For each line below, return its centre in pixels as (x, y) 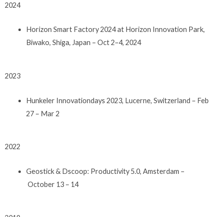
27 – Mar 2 (43, 113)
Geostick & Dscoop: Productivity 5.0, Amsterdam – (105, 171)
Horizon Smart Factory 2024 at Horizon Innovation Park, (115, 30)
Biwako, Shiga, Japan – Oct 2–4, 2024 (83, 43)
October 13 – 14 (52, 184)
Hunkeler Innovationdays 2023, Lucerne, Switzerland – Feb (117, 100)
